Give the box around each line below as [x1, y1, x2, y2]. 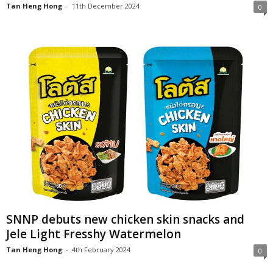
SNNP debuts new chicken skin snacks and [6, 211, 244, 227]
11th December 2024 [72, 1, 140, 11]
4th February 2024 [72, 244, 130, 254]
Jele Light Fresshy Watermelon [6, 225, 181, 242]
